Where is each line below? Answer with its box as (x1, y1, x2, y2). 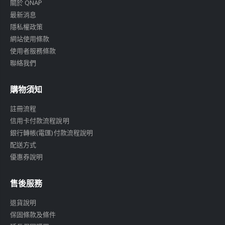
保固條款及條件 (10, 210, 56, 219)
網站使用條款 (10, 34, 50, 44)
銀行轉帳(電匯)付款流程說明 (10, 128, 93, 138)
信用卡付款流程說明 (10, 116, 69, 126)
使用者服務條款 (10, 46, 56, 56)
